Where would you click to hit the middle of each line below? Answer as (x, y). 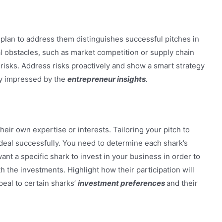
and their (182, 183)
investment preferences (122, 183)
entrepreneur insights (107, 79)
